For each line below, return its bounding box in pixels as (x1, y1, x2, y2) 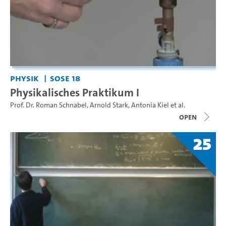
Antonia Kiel (131, 100, 169, 110)
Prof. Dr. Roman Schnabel (10, 100, 87, 110)
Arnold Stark (90, 100, 128, 110)
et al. (169, 100, 185, 110)
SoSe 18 (49, 71, 80, 84)
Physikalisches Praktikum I (10, 84, 139, 100)
